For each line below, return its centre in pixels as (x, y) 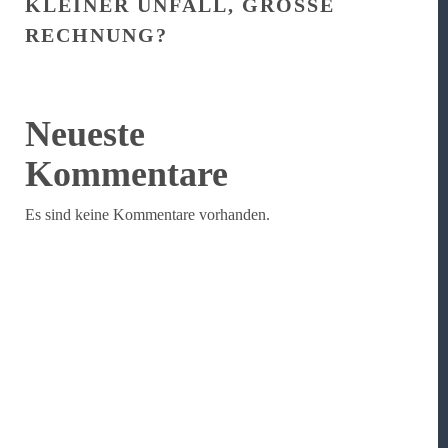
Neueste (85, 134)
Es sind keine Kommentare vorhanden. (148, 214)
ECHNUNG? (91, 35)
